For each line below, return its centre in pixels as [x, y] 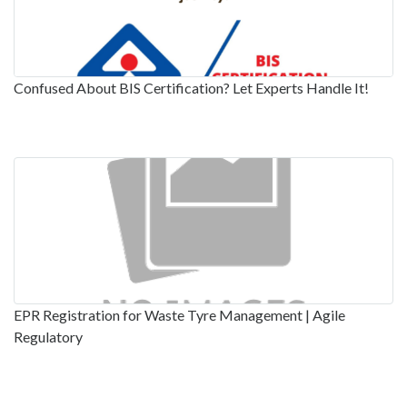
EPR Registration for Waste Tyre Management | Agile [179, 315]
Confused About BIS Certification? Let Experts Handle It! [191, 88]
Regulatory [48, 337]
